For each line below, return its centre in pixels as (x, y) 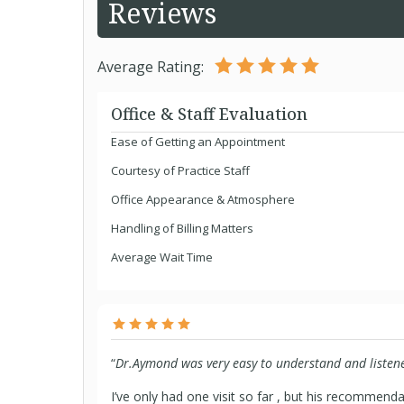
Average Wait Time (162, 257)
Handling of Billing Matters (182, 228)
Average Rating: (151, 67)
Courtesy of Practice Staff (180, 170)
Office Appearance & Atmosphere (203, 199)
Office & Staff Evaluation (209, 114)
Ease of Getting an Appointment (198, 142)
